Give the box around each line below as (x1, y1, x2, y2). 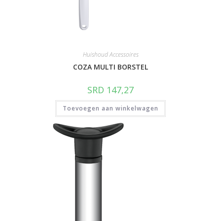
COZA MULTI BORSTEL (73, 62, 148, 72)
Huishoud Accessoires (82, 50, 139, 59)
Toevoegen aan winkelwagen (63, 104, 158, 112)
